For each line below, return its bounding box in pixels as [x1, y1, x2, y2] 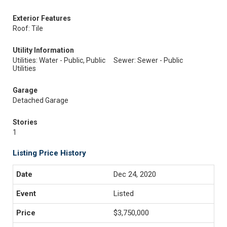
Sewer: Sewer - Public [113, 56, 183, 64]
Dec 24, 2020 [113, 170, 156, 179]
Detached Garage [13, 96, 68, 104]
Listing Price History [13, 148, 86, 158]
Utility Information [13, 46, 74, 54]
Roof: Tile [13, 24, 43, 32]
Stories [13, 118, 37, 126]
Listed [113, 189, 134, 198]
